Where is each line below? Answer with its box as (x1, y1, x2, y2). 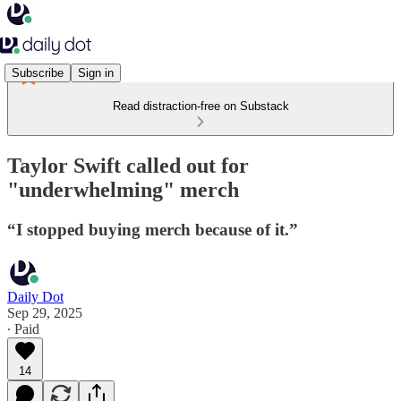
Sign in (78, 65, 114, 80)
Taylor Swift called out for (7, 153, 249, 177)
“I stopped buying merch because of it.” (7, 219, 298, 239)
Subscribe (12, 65, 64, 80)
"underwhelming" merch (7, 177, 239, 201)
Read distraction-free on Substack (112, 99, 289, 113)
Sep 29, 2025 (7, 304, 82, 320)
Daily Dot (7, 288, 64, 304)
